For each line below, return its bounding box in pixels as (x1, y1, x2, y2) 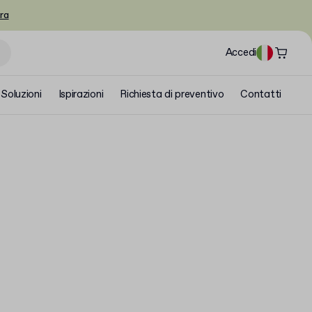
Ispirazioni (58, 88, 104, 102)
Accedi (225, 45, 256, 60)
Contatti (240, 88, 281, 102)
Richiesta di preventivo (120, 88, 224, 102)
